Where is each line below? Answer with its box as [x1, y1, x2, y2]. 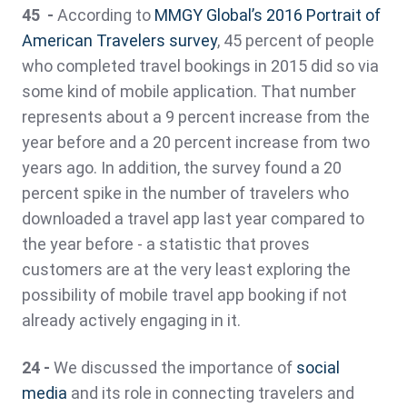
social [296, 358, 340, 378]
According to [57, 5, 154, 25]
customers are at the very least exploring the [22, 260, 351, 280]
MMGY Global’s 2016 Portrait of [154, 5, 381, 25]
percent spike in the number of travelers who [22, 184, 349, 203]
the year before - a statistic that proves [22, 234, 310, 254]
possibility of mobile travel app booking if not [22, 285, 347, 305]
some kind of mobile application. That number [22, 82, 356, 102]
